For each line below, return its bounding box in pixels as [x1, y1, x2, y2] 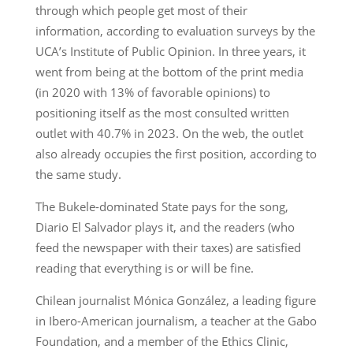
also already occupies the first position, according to [35, 145, 317, 162]
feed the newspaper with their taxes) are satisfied [35, 239, 301, 255]
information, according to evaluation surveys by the [35, 22, 315, 39]
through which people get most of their [35, 2, 247, 18]
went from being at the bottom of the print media [35, 63, 303, 80]
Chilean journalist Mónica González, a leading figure [35, 292, 316, 308]
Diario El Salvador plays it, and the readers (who [35, 218, 295, 235]
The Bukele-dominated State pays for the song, [35, 198, 288, 214]
